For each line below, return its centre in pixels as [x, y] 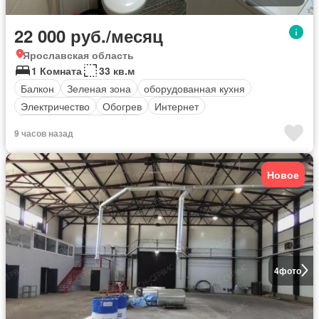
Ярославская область [78, 55]
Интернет [177, 106]
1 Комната [57, 71]
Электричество [55, 106]
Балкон [37, 88]
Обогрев [122, 106]
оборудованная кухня [194, 88]
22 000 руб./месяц [89, 36]
